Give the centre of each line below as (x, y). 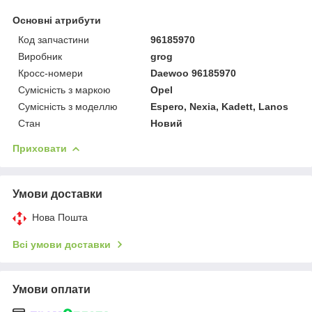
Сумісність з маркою (64, 89)
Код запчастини (54, 39)
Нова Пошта (60, 217)
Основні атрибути (57, 20)
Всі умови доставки (62, 244)
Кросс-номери (50, 73)
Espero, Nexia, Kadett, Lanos (220, 106)
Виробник (40, 56)
